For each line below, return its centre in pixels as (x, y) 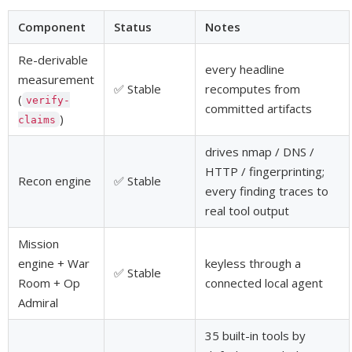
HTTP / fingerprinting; (265, 171)
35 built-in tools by (255, 335)
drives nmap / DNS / (260, 151)
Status (133, 26)
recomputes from (253, 88)
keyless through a (253, 263)
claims (37, 119)
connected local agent (264, 282)
